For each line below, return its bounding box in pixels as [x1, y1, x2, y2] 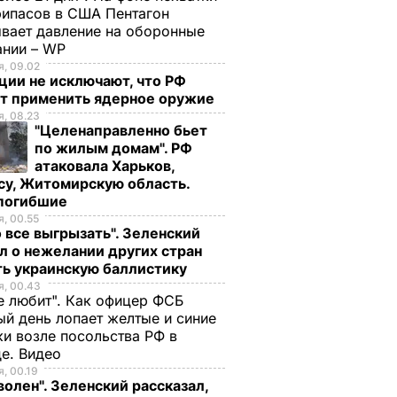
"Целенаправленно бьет [35, 121, 207, 139]
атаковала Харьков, [35, 157, 175, 175]
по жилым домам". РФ [35, 139, 192, 157]
